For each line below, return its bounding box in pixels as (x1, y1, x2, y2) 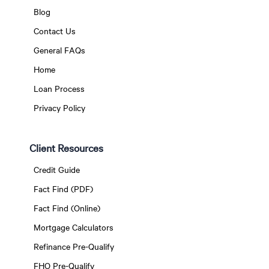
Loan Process (33, 83, 85, 95)
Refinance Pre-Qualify (33, 241, 114, 253)
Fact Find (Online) (33, 202, 100, 214)
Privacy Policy (33, 102, 85, 114)
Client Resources (29, 141, 103, 156)
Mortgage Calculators (33, 222, 113, 234)
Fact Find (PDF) (33, 183, 93, 195)
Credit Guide (33, 164, 80, 176)
